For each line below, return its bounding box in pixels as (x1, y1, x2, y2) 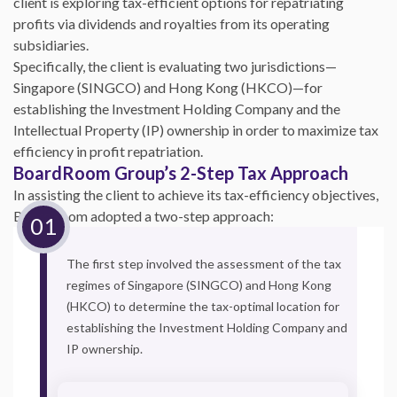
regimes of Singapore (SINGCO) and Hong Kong (66, 277, 331, 292)
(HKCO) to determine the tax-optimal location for (66, 299, 339, 314)
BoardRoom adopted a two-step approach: (13, 207, 274, 224)
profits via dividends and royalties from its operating (13, 15, 330, 32)
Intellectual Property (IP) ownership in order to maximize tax (13, 121, 378, 138)
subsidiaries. (13, 36, 89, 53)
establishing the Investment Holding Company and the (13, 100, 340, 117)
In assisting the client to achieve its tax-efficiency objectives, (13, 186, 378, 203)
